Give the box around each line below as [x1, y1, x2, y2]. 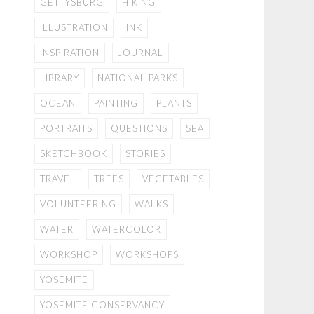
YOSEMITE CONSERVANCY [40, 299, 165, 310]
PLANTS [156, 97, 192, 109]
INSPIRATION [40, 47, 100, 58]
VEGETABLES [142, 173, 204, 184]
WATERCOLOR [92, 224, 161, 235]
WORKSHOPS [116, 249, 179, 260]
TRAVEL [40, 173, 76, 184]
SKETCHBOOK [40, 148, 107, 159]
